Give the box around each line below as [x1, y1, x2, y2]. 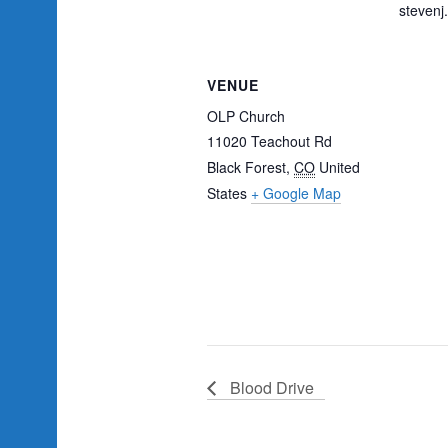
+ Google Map [251, 182, 341, 203]
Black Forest [207, 156, 286, 177]
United [319, 156, 360, 177]
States [207, 182, 247, 203]
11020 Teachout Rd [207, 130, 332, 151]
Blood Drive [226, 375, 314, 399]
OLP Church [207, 105, 285, 126]
